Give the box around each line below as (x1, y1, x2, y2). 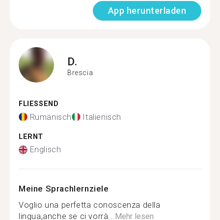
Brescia (67, 68, 93, 77)
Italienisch (82, 112, 122, 122)
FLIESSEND (19, 100, 54, 108)
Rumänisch (29, 112, 72, 122)
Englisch (29, 145, 61, 154)
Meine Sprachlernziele (19, 184, 109, 193)
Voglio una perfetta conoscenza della (19, 200, 161, 210)
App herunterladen (108, 5, 186, 16)
